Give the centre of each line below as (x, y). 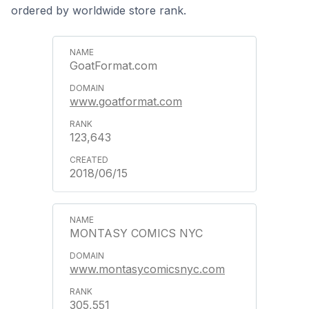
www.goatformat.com (126, 101)
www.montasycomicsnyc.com (147, 269)
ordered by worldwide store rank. (99, 10)
